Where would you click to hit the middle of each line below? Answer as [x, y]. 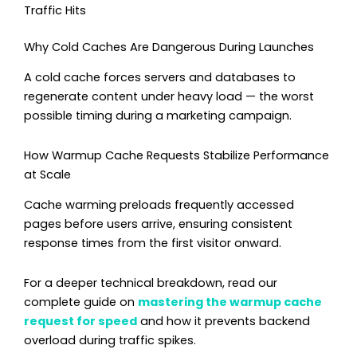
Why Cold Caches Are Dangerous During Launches [169, 47]
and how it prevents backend [224, 321]
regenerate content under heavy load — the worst [169, 97]
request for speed [80, 321]
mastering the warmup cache [230, 302]
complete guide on [81, 302]
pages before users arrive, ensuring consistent [158, 224]
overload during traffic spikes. [110, 340]
